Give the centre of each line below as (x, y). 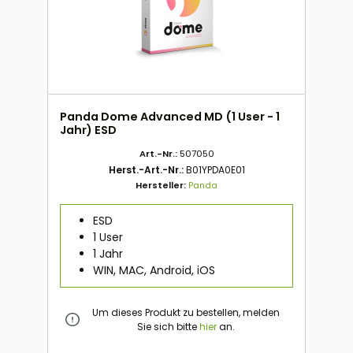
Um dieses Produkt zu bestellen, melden (186, 312)
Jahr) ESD (88, 130)
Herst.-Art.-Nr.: (147, 170)
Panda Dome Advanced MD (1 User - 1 (170, 117)
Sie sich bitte (168, 326)
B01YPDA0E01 (215, 170)
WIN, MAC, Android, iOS (154, 271)
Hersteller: (162, 186)
